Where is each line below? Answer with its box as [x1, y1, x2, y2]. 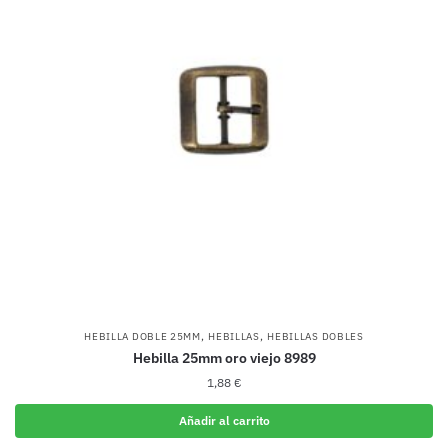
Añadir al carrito [178, 412, 270, 428]
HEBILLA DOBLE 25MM [84, 329, 201, 343]
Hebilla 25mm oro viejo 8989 [132, 348, 316, 367]
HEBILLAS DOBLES [267, 329, 364, 343]
